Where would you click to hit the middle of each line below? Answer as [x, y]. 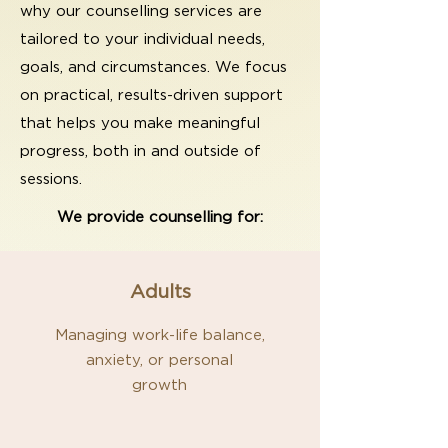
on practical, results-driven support [151, 95]
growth [159, 385]
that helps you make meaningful [140, 123]
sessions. [51, 179]
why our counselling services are [141, 11]
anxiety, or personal [159, 360]
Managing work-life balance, [159, 335]
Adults [160, 291]
